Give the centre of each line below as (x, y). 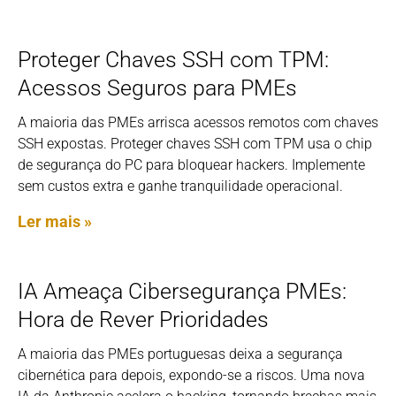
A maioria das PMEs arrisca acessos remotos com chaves (198, 123)
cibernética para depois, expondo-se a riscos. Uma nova (191, 376)
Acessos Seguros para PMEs (157, 88)
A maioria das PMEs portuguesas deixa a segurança (180, 354)
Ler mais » (55, 222)
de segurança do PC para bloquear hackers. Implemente (191, 165)
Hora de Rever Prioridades (143, 320)
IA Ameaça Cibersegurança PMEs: (182, 292)
